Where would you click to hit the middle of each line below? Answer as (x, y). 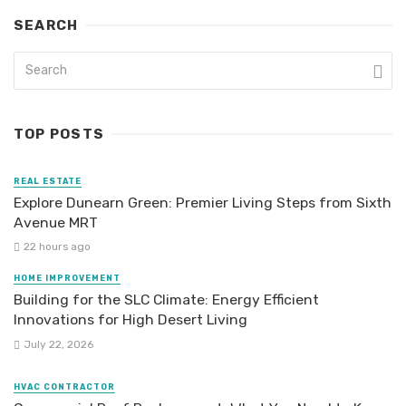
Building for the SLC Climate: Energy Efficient (166, 300)
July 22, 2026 (58, 344)
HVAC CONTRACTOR (64, 387)
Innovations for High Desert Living (130, 320)
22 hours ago (57, 247)
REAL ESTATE (48, 182)
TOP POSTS (59, 135)
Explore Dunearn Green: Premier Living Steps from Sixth (203, 203)
